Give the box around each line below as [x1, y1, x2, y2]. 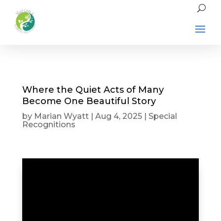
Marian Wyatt [34, 111, 89, 121]
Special [148, 111, 177, 121]
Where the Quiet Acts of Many [22, 84, 164, 95]
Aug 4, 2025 [95, 111, 142, 121]
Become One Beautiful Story [22, 96, 156, 107]
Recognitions [22, 120, 75, 129]
